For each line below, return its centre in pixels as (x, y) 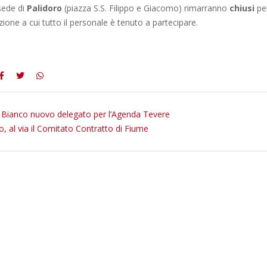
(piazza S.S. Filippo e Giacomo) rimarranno (146, 8)
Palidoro (44, 8)
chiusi (242, 8)
